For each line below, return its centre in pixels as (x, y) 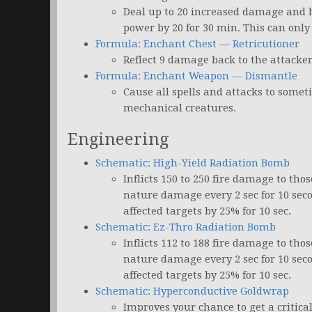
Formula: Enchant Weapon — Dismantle (196, 76)
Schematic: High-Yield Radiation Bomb (193, 163)
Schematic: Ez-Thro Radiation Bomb (186, 227)
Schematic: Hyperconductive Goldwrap (192, 291)
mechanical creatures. (180, 108)
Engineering (118, 140)
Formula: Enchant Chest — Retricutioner (197, 44)
